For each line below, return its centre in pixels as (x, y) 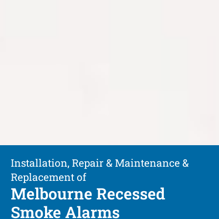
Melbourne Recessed (88, 193)
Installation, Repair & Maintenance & (100, 163)
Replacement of (49, 177)
